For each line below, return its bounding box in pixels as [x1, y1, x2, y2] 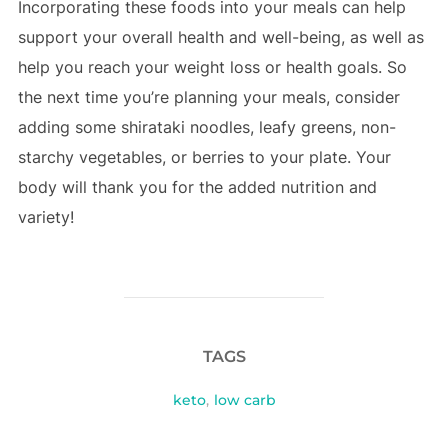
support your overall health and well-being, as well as [17, 26, 424, 47]
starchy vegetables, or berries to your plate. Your [17, 146, 391, 167]
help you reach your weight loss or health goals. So [17, 56, 407, 77]
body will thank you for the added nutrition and [17, 176, 377, 197]
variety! [17, 206, 74, 227]
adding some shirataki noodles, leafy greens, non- [17, 116, 396, 137]
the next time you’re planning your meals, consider [17, 86, 400, 107]
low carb [213, 390, 276, 409]
